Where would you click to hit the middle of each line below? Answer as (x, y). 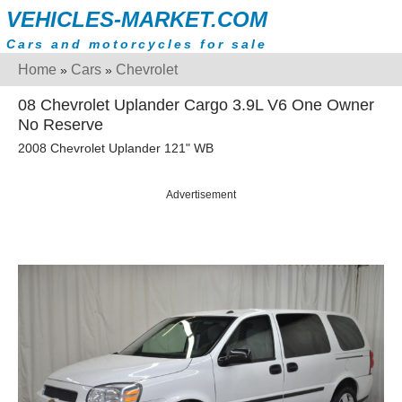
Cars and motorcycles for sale (137, 44)
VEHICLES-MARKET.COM (137, 19)
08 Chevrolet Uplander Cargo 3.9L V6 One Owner (196, 105)
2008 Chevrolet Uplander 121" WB (116, 149)
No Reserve (61, 125)
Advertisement (201, 195)
